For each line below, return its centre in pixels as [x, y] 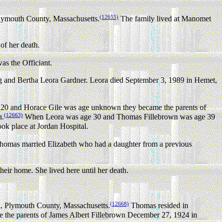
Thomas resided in [159, 205]
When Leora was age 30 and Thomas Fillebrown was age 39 [119, 117]
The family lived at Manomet [165, 19]
